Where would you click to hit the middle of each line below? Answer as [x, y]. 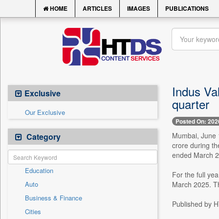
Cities [33, 211]
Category [43, 137]
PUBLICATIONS [187, 8]
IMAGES [139, 8]
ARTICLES [97, 8]
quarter [190, 104]
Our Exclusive [45, 112]
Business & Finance [54, 198]
